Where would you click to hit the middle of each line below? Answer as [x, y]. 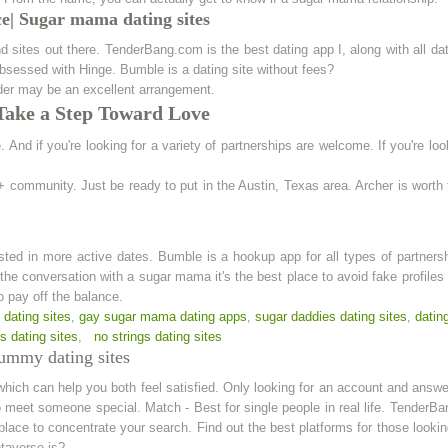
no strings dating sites [158, 336]
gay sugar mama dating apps [163, 316]
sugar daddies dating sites [331, 316]
